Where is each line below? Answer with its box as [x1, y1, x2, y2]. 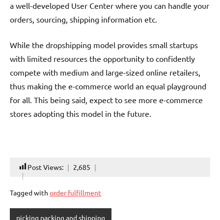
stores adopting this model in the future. [10, 109, 151, 119]
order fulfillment [50, 188, 101, 197]
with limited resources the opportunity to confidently [10, 54, 195, 64]
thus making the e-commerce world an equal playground [10, 81, 206, 91]
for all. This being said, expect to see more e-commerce [10, 95, 203, 105]
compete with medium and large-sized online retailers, [10, 67, 200, 78]
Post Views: [27, 162, 63, 171]
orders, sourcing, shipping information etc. [10, 14, 157, 25]
